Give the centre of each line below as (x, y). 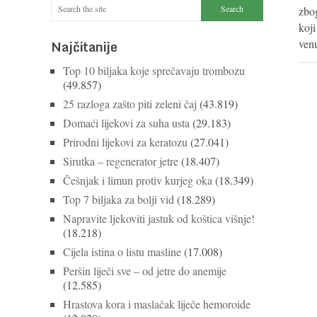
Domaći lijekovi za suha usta (126, 123)
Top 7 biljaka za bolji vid (119, 199)
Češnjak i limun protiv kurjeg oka (138, 180)
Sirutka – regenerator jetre (121, 161)
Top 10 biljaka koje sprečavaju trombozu (154, 70)
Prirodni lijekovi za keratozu (125, 142)
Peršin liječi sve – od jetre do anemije (145, 271)
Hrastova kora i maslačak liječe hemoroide (157, 304)
